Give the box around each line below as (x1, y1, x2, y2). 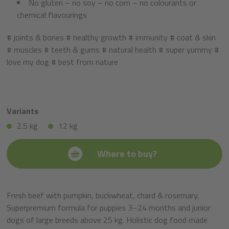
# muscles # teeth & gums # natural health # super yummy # (7, 43, 219, 56)
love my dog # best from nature (7, 56, 118, 68)
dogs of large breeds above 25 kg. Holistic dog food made (7, 214, 208, 226)
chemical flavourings (17, 9, 87, 21)
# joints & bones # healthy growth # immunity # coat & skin (7, 31, 216, 44)
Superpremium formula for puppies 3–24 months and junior (7, 201, 211, 214)
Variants (7, 105, 38, 118)
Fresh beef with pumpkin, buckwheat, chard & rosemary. (7, 189, 199, 202)
